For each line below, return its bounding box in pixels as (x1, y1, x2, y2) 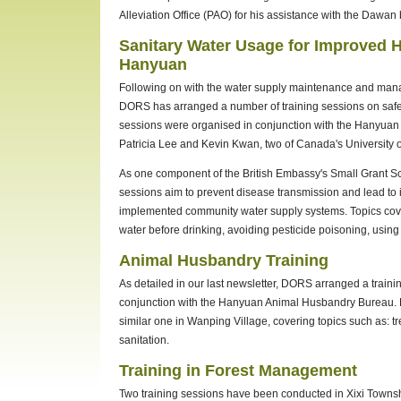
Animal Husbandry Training (118, 251, 328, 269)
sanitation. (118, 333, 169, 346)
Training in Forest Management (118, 360, 357, 380)
